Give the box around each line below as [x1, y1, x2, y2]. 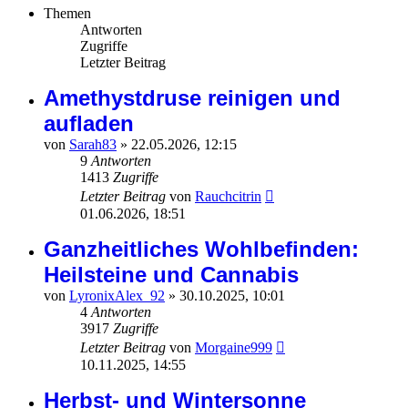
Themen [44, 5, 91, 22]
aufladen [44, 111, 134, 137]
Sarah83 [69, 137, 117, 153]
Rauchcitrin [195, 189, 261, 205]
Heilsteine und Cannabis [44, 262, 299, 288]
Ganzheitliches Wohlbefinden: [44, 237, 359, 262]
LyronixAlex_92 [69, 288, 165, 304]
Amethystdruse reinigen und [44, 86, 341, 111]
